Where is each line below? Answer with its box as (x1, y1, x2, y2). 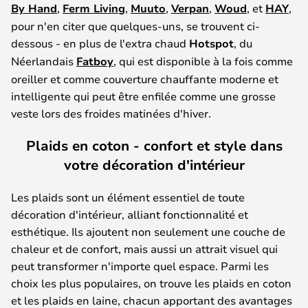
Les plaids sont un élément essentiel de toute (11, 189, 245, 204)
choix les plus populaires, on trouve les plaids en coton (11, 275, 291, 290)
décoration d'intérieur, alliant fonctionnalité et (11, 206, 248, 221)
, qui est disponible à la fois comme (113, 54, 293, 68)
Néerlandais (11, 54, 76, 68)
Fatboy (76, 54, 113, 69)
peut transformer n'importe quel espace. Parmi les (11, 258, 269, 273)
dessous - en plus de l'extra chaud (11, 36, 189, 50)
